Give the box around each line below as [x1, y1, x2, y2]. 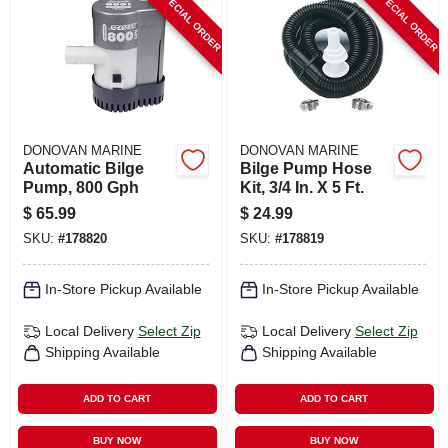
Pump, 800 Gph [22, 178, 139, 196]
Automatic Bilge [22, 159, 144, 177]
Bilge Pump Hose [239, 159, 372, 177]
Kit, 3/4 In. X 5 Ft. [239, 178, 364, 196]
